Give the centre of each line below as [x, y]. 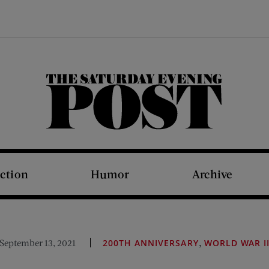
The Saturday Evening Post [143, 129]
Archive [212, 174]
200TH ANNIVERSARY [150, 243]
